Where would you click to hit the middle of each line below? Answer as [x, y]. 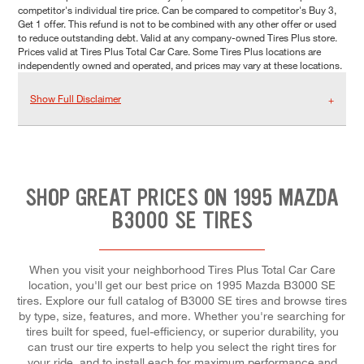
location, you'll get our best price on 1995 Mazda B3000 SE [182, 284]
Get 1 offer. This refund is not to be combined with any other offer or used [177, 24]
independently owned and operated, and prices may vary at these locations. [180, 65]
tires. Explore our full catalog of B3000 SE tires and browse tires [182, 300]
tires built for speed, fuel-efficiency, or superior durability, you [182, 331]
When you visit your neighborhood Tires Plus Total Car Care [182, 269]
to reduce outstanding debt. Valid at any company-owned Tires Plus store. [178, 38]
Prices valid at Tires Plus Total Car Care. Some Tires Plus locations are [169, 52]
